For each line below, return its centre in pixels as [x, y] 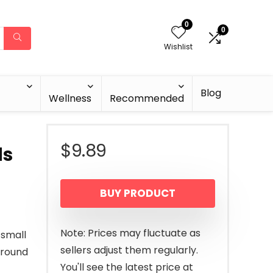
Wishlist [178, 47]
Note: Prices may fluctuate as [130, 233]
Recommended [147, 98]
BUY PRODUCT [138, 193]
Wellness [70, 98]
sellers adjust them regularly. [129, 250]
